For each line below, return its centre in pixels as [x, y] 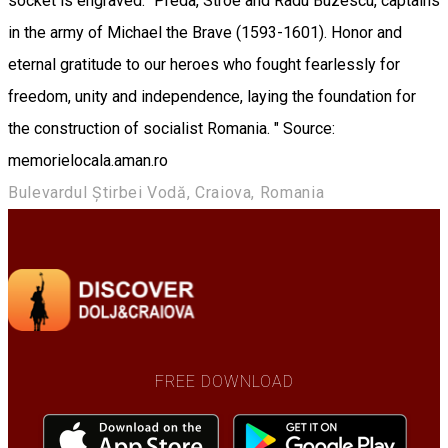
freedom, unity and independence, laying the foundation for [212, 96]
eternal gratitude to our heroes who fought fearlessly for [204, 64]
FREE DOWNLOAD [224, 382]
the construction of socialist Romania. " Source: [171, 128]
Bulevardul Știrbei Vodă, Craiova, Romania [166, 192]
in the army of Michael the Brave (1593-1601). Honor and [205, 32]
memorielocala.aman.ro [88, 160]
